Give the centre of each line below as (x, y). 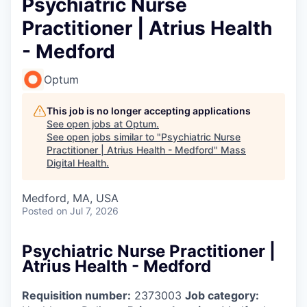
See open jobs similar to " (104, 136)
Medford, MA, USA (70, 198)
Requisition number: (76, 295)
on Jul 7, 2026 (87, 210)
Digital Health (76, 162)
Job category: (222, 295)
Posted (38, 210)
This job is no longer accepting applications (149, 110)
